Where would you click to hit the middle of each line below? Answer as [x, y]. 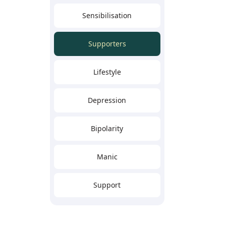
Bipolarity [107, 128]
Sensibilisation [107, 15]
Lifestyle [107, 72]
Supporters [107, 44]
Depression [107, 100]
